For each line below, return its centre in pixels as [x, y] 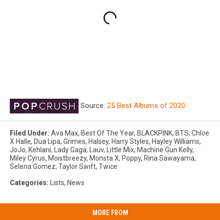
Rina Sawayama [169, 158]
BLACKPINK [155, 133]
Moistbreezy [67, 158]
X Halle [20, 142]
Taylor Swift [77, 167]
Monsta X [104, 158]
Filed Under [29, 133]
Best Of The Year [108, 133]
